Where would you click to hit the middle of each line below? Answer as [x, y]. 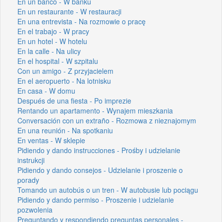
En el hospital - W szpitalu [58, 61]
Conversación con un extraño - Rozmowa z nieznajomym [107, 120]
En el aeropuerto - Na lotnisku [64, 81]
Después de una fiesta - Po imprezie [74, 100]
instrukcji [31, 160]
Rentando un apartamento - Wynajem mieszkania [95, 110]
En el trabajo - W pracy [53, 31]
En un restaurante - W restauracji [69, 11]
